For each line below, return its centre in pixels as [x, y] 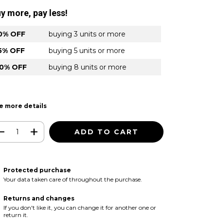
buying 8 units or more [88, 67]
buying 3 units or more [87, 34]
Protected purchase [37, 170]
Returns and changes [39, 198]
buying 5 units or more [87, 51]
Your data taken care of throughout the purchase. [73, 179]
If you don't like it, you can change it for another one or [80, 207]
